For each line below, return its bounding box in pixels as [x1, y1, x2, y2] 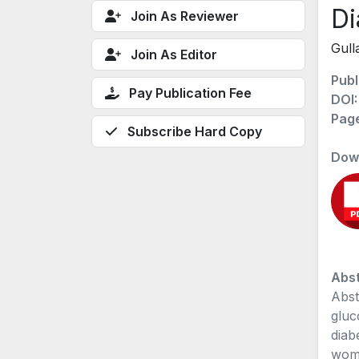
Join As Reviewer [131, 7, 239, 24]
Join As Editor [131, 46, 217, 63]
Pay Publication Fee [129, 84, 252, 101]
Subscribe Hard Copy [127, 123, 262, 139]
